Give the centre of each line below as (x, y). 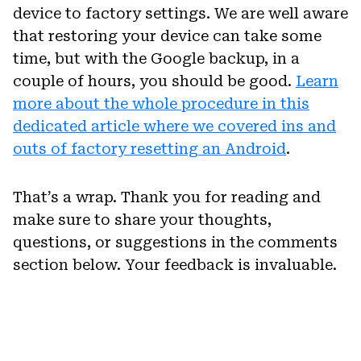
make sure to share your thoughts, (142, 220)
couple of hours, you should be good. (154, 81)
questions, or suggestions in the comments (175, 243)
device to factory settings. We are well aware (180, 14)
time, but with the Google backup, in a (156, 59)
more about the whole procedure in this (161, 104)
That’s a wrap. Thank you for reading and (167, 197)
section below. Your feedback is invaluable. (175, 265)
